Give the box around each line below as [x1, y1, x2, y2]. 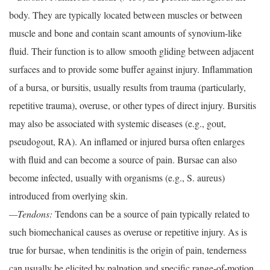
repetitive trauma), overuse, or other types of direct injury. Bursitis [9, 99, 256, 112]
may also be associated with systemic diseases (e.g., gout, [9, 117, 226, 130]
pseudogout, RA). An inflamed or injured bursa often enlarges [9, 135, 245, 148]
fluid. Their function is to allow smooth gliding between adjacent [9, 45, 254, 58]
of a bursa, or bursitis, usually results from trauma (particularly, [9, 81, 246, 94]
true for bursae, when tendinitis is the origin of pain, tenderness [9, 243, 246, 257]
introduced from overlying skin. [9, 189, 128, 202]
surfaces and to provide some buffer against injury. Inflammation [9, 63, 253, 76]
